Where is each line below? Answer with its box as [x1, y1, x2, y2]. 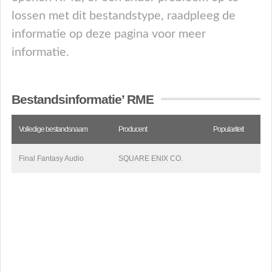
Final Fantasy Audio [19, 154, 84, 163]
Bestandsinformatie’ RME [12, 92, 154, 106]
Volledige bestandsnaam [19, 125, 87, 134]
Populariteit [213, 125, 243, 134]
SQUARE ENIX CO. [118, 154, 183, 163]
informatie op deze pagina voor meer [12, 28, 206, 40]
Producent [118, 125, 147, 134]
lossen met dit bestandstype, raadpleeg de [12, 10, 236, 22]
